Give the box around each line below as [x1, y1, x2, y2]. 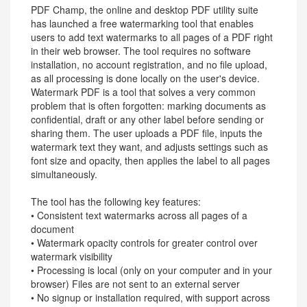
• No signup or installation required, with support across [31, 291, 270, 304]
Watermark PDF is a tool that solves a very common [31, 85, 256, 99]
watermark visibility [31, 249, 112, 263]
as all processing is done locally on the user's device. [31, 71, 260, 85]
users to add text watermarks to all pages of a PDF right [31, 30, 273, 44]
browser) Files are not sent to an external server [31, 277, 240, 291]
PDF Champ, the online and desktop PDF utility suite [31, 3, 258, 16]
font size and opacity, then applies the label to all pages [31, 153, 270, 167]
